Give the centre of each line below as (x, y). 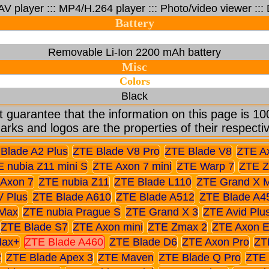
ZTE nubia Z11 (74, 182)
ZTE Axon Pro (215, 242)
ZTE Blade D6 (143, 242)
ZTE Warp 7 (205, 167)
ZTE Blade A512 (155, 197)
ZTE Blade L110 (153, 182)
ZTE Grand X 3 (162, 212)
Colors (134, 81)
